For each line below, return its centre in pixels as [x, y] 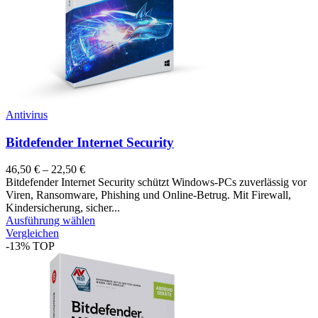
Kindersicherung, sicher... [63, 208]
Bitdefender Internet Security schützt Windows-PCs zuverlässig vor [156, 182]
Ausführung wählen [50, 221]
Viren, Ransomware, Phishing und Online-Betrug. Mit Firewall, [148, 195]
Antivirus [27, 114]
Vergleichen [32, 234]
